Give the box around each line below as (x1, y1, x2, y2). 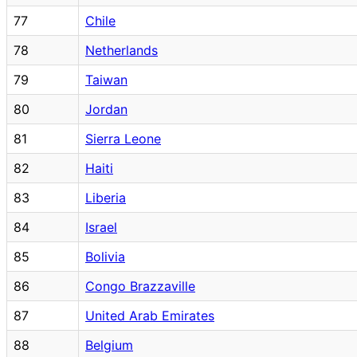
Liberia (85, 189, 126, 206)
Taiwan (85, 71, 127, 88)
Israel (85, 218, 117, 235)
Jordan (85, 100, 127, 117)
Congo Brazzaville (85, 277, 195, 294)
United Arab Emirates (85, 307, 214, 324)
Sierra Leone (85, 130, 161, 147)
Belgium (85, 336, 133, 353)
